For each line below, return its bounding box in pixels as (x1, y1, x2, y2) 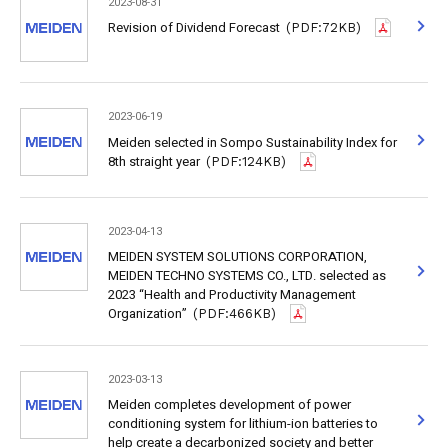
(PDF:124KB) (206, 153, 287, 169)
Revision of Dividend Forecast (107, 18, 280, 38)
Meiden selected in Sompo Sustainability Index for (107, 132, 397, 152)
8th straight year (107, 151, 200, 171)
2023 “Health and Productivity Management (107, 285, 356, 305)
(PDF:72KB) (286, 20, 362, 36)
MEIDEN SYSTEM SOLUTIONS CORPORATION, (107, 247, 367, 267)
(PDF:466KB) (193, 306, 277, 322)
